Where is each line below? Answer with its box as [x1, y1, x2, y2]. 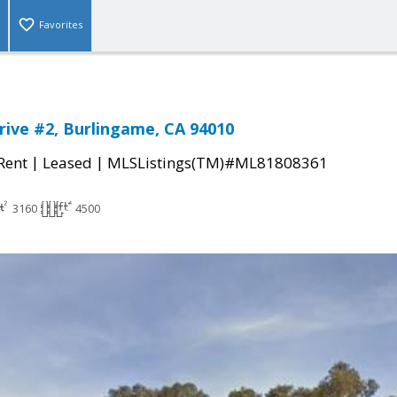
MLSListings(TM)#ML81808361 [107, 152, 328, 174]
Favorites [39, 18, 82, 32]
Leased [43, 152, 92, 174]
